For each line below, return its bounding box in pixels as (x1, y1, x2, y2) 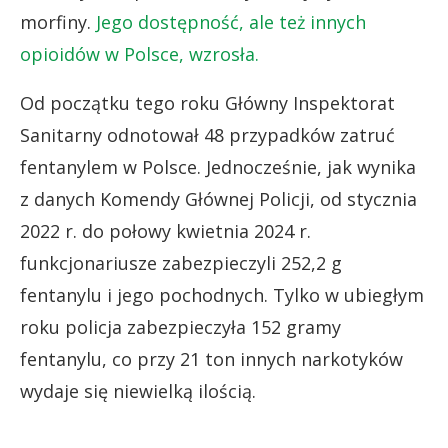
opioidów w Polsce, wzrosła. (20, 41, 259, 66)
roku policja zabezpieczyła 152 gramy (20, 314, 341, 339)
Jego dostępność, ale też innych (96, 9, 366, 34)
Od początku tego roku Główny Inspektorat (20, 90, 395, 115)
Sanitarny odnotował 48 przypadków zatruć (20, 122, 395, 147)
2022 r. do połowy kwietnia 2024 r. (20, 218, 311, 243)
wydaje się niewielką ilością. (20, 378, 256, 403)
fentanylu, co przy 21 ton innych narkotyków (20, 346, 403, 371)
